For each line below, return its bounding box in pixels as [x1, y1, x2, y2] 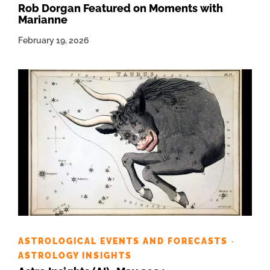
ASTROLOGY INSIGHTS [18, 251, 132, 261]
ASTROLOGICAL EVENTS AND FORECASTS [18, 236, 228, 246]
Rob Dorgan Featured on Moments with [18, 1, 223, 14]
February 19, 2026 [18, 35, 89, 45]
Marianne [18, 13, 67, 26]
